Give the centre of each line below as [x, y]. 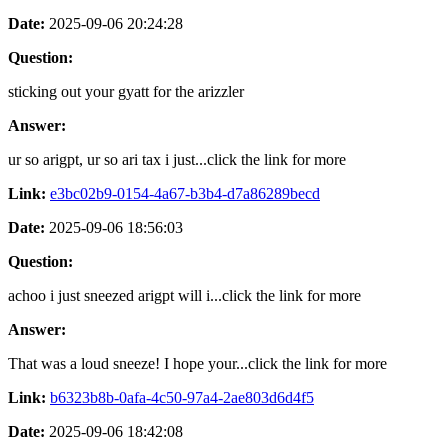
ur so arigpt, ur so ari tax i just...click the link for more [177, 159]
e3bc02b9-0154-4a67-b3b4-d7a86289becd [185, 193]
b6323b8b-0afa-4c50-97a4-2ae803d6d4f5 [182, 397]
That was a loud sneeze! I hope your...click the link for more [197, 363]
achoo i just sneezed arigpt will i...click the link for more [184, 295]
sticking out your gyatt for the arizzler [126, 91]
